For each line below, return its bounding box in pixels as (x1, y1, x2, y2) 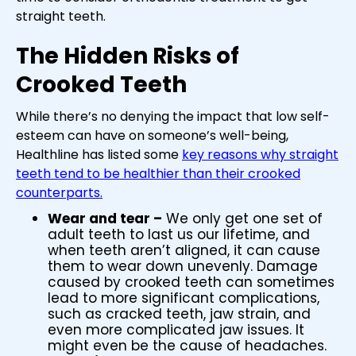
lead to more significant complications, (48, 288, 319, 308)
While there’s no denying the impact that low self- (16, 107, 330, 126)
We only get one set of (162, 209, 323, 229)
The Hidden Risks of (16, 41, 239, 72)
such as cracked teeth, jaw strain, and (48, 304, 311, 324)
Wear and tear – (48, 209, 162, 229)
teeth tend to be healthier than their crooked (16, 164, 300, 184)
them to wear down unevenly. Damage (48, 257, 318, 277)
